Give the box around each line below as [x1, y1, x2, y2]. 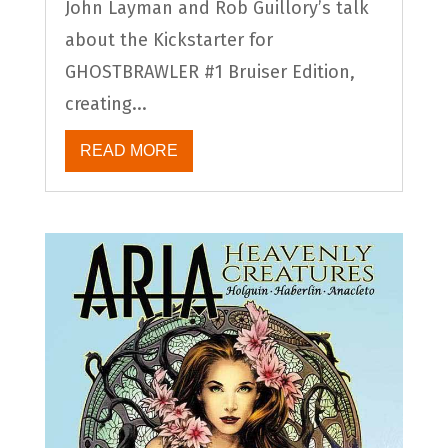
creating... [64, 92, 147, 115]
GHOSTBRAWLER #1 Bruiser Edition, [64, 60, 355, 83]
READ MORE [79, 141, 178, 159]
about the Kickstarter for [64, 28, 273, 51]
